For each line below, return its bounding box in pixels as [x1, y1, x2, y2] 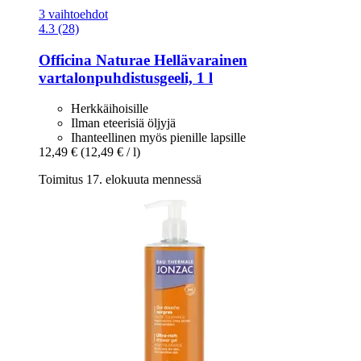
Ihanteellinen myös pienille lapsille [71, 131, 246, 145]
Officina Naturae [39, 51, 150, 68]
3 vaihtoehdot [39, 6, 108, 21]
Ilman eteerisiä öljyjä [71, 116, 176, 131]
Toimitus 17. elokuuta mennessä [39, 172, 201, 187]
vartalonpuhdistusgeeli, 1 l [39, 68, 213, 86]
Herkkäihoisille [71, 102, 148, 116]
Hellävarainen [150, 51, 247, 68]
